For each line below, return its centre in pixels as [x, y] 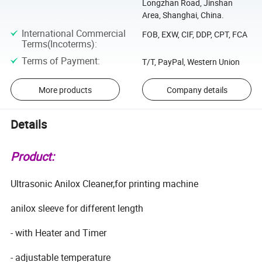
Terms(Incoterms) [58, 44]
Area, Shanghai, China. [183, 15]
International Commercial [73, 33]
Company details [197, 89]
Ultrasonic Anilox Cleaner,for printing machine [105, 183]
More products [65, 89]
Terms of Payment [59, 61]
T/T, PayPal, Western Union [191, 61]
